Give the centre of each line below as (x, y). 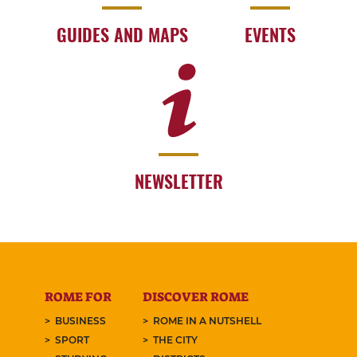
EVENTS (271, 34)
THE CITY (175, 339)
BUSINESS (81, 320)
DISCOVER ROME (195, 296)
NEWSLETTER (178, 180)
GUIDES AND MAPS (122, 34)
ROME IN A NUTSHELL (207, 320)
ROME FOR (78, 296)
